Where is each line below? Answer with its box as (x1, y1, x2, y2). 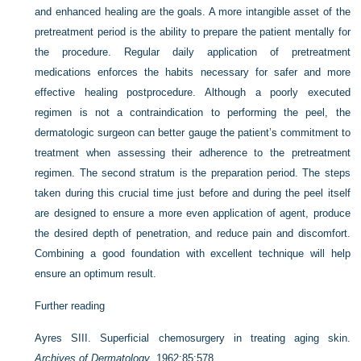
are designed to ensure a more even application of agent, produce (35, 207, 351, 219)
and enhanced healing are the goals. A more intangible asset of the (35, 6, 351, 18)
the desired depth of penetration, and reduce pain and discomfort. (35, 227, 351, 239)
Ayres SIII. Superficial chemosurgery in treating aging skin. (35, 332, 351, 344)
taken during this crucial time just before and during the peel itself (35, 187, 351, 199)
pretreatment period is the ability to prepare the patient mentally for (35, 26, 351, 38)
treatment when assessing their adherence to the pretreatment (35, 147, 351, 159)
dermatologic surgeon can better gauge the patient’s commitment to (35, 127, 351, 139)
